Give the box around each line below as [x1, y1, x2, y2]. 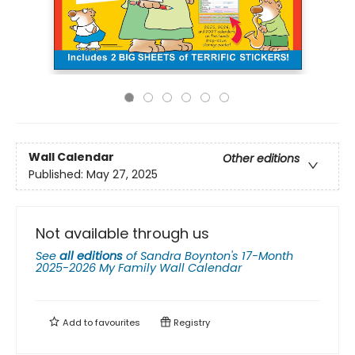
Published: [29, 166, 86, 183]
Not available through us [36, 223, 209, 243]
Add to [60, 315, 95, 329]
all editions [59, 247, 123, 264]
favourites [95, 315, 140, 329]
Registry [171, 315, 210, 329]
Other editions [223, 151, 300, 167]
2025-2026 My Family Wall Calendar [36, 259, 242, 276]
